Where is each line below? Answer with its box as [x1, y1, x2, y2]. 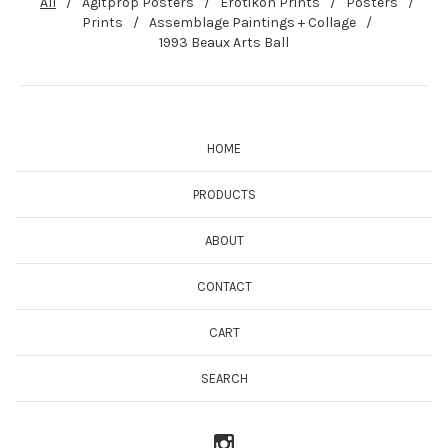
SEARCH [200, 370, 248, 386]
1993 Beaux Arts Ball [159, 33, 289, 51]
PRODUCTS [192, 186, 256, 202]
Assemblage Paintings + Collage [149, 13, 356, 31]
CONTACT [196, 278, 252, 294]
